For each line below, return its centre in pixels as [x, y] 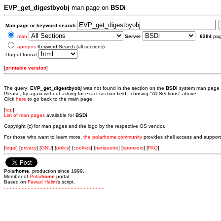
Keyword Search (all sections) [70, 47]
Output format [22, 55]
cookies [82, 148]
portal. [63, 176]
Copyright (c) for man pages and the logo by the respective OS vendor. [85, 126]
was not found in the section [116, 88]
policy [63, 148]
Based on [16, 182]
